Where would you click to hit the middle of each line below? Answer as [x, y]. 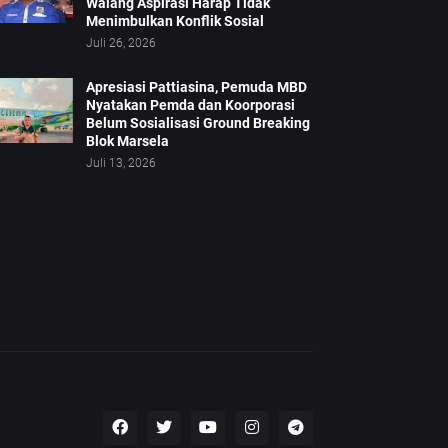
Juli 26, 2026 [120, 43]
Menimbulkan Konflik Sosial [174, 21]
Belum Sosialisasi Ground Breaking [197, 123]
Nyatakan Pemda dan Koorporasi [190, 105]
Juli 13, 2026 [120, 163]
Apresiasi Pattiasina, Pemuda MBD [196, 87]
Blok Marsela [127, 141]
